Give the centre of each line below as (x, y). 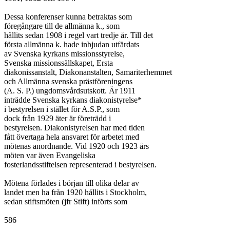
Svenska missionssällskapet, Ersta (59, 63)
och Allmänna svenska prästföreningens (68, 81)
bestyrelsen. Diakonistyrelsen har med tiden (74, 128)
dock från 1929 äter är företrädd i (57, 118)
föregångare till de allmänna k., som (62, 26)
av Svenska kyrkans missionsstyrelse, (64, 54)
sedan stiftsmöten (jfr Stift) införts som (66, 202)
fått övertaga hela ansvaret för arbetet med (72, 137)
